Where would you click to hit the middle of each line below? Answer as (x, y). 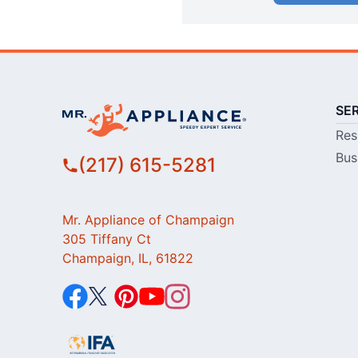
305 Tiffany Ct (106, 239)
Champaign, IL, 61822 (127, 259)
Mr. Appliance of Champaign (148, 220)
